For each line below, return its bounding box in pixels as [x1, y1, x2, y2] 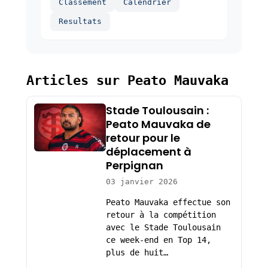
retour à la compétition [105, 210, 216, 220]
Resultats [58, 17, 102, 26]
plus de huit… [105, 248, 168, 258]
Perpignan [105, 158, 163, 173]
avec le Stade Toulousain [105, 223, 221, 233]
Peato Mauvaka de [105, 117, 211, 132]
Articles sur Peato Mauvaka [26, 73, 229, 89]
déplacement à [105, 144, 191, 160]
